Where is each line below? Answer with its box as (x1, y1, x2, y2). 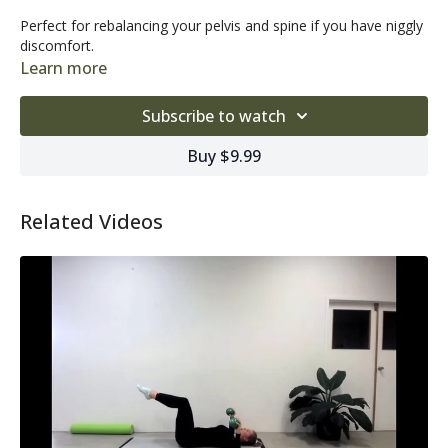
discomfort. (20, 35, 94, 55)
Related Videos (20, 207, 163, 235)
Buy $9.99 (187, 144, 261, 167)
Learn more (20, 56, 107, 79)
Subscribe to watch (142, 104, 286, 127)
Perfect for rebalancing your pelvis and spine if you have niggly (20, 15, 423, 35)
